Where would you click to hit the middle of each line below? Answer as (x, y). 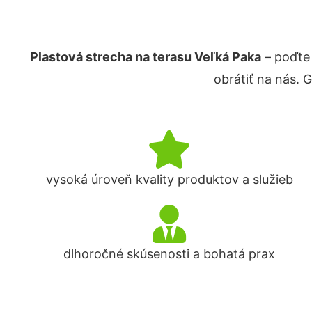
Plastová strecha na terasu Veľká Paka (146, 57)
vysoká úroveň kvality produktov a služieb (169, 179)
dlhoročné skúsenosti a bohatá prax (170, 254)
